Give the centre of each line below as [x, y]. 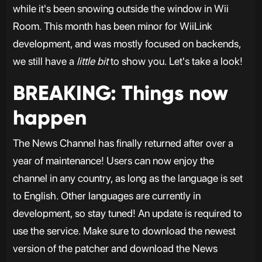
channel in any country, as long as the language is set [127, 178]
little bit [92, 61]
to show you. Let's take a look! [175, 61]
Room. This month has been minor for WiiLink [112, 26]
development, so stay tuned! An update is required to [127, 213]
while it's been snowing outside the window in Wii [120, 8]
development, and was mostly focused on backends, [127, 44]
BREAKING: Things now [120, 93]
